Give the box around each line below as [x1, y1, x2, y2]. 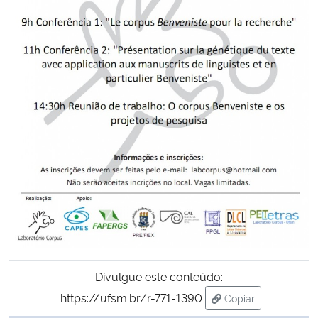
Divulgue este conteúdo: [95, 268, 223, 284]
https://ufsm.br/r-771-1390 [60, 289, 202, 305]
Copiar [224, 290, 255, 305]
